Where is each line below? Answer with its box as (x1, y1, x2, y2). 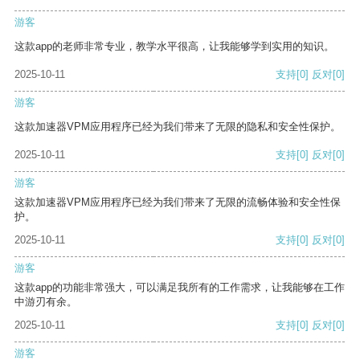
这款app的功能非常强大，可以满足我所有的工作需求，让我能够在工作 (14, 281, 345, 294)
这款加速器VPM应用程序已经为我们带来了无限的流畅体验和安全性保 (14, 196, 341, 209)
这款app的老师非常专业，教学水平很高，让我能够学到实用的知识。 (14, 40, 334, 53)
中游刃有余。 (14, 296, 77, 309)
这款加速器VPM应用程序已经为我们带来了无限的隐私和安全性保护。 (14, 121, 341, 133)
